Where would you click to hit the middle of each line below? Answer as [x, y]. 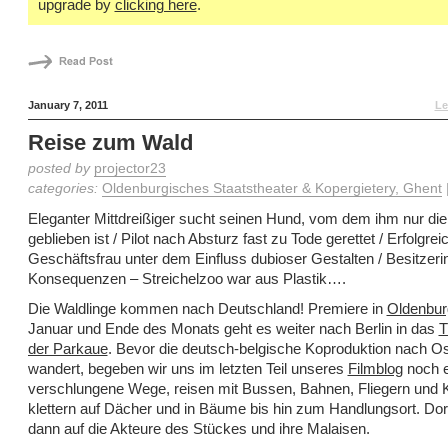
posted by [60, 168]
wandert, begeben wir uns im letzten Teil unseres [187, 368]
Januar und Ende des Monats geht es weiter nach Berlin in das [233, 328]
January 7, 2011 [67, 105]
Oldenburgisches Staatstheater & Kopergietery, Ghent [271, 188]
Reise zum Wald [110, 142]
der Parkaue [67, 348]
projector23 [129, 168]
